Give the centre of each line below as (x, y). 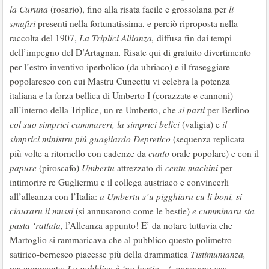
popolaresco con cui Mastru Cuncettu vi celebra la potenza (120, 81)
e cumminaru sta (222, 211)
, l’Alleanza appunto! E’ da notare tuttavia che (147, 225)
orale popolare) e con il (214, 153)
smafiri (24, 23)
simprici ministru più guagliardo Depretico (90, 139)
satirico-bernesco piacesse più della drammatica (100, 254)
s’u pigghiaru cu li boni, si (192, 196)
